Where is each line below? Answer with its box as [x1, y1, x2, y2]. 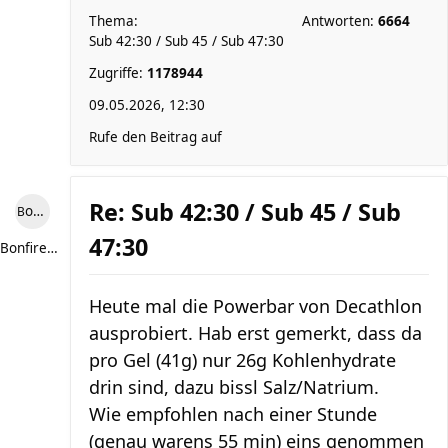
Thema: [89, 12, 138, 30]
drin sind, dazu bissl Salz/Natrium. [89, 375, 379, 399]
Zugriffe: [89, 64, 147, 82]
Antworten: [302, 12, 378, 30]
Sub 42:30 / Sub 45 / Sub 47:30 [89, 32, 284, 50]
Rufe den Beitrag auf [89, 128, 222, 146]
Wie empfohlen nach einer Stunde [89, 402, 377, 426]
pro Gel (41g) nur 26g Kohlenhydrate [89, 348, 396, 372]
